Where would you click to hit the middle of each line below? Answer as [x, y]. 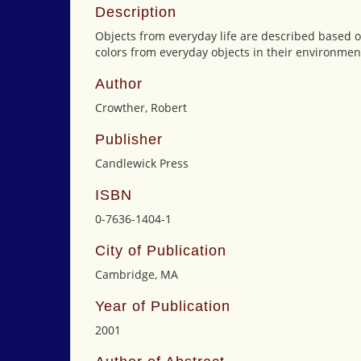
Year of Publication [163, 306]
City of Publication [161, 251]
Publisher [129, 139]
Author [119, 84]
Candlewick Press [142, 163]
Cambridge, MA [137, 274]
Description [136, 12]
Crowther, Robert [141, 108]
